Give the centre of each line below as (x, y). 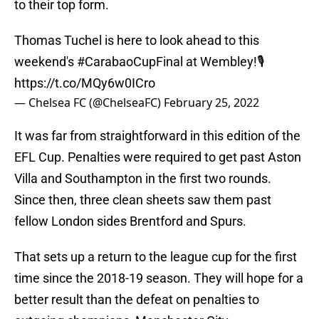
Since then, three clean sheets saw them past (143, 200)
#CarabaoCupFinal (130, 62)
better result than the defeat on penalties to (137, 300)
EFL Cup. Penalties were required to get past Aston (158, 157)
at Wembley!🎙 (224, 62)
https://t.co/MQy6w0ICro (85, 83)
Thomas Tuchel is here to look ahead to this (137, 41)
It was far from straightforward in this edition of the (157, 136)
